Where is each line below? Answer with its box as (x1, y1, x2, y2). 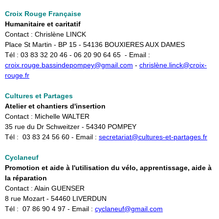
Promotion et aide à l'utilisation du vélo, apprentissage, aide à (5, 164, 212, 172)
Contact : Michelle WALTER (5, 112, 89, 121)
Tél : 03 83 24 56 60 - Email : (5, 133, 99, 141)
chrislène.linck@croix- (139, 61, 207, 69)
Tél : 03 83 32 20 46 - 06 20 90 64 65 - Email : (5, 51, 150, 59)
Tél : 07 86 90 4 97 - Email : (5, 205, 95, 213)
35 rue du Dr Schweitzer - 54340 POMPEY (5, 123, 136, 131)
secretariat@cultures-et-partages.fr (99, 133, 207, 141)
